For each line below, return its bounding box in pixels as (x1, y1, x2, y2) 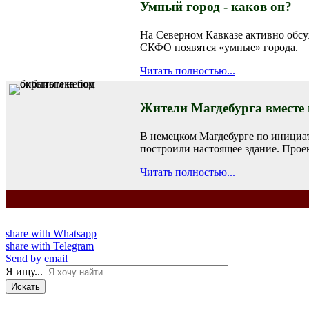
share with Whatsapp (6, 227, 97, 239)
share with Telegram (6, 239, 94, 252)
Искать (11, 281, 40, 292)
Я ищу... (6, 265, 43, 277)
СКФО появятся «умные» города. (140, 41, 298, 53)
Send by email (6, 252, 68, 264)
